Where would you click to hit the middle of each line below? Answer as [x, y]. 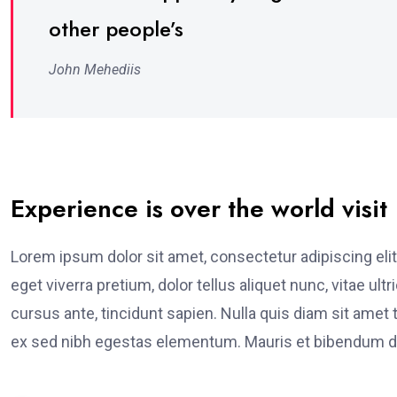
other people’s [116, 29]
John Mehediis [95, 70]
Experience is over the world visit [199, 209]
